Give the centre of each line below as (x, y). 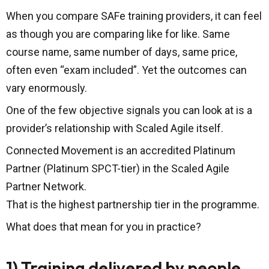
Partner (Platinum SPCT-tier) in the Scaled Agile (118, 169)
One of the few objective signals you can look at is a (129, 110)
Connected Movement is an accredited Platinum (121, 151)
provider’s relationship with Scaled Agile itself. (115, 128)
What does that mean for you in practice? (104, 227)
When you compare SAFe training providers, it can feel (134, 16)
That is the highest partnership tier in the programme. (133, 205)
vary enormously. (47, 88)
